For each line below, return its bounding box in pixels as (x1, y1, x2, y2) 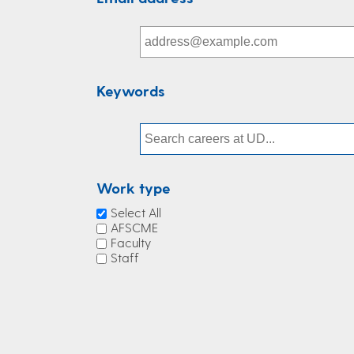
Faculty (111, 235, 151, 250)
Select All (111, 205, 161, 220)
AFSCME (111, 220, 158, 235)
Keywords (96, 81, 165, 100)
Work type (96, 179, 171, 197)
